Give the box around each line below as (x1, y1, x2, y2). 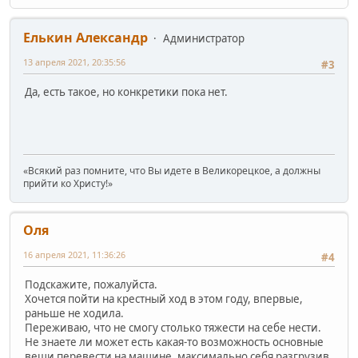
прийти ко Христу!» (23, 176, 113, 190)
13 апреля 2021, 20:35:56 (23, 55, 125, 68)
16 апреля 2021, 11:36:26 (23, 248, 125, 261)
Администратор (163, 30, 245, 46)
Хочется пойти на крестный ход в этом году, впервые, (25, 292, 303, 307)
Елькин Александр (23, 28, 148, 46)
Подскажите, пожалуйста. (25, 277, 157, 292)
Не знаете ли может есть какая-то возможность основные (25, 335, 324, 350)
